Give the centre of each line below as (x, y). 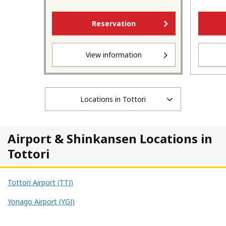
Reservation (114, 23)
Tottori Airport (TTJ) (40, 182)
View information (114, 55)
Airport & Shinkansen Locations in (110, 138)
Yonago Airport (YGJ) (41, 202)
